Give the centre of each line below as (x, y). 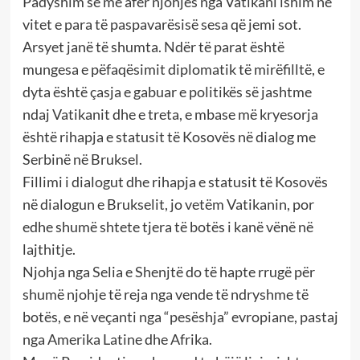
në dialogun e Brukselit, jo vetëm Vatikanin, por (168, 205)
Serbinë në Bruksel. (82, 160)
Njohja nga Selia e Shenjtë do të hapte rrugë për (168, 272)
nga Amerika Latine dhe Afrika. (117, 340)
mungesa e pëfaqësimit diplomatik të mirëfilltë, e (173, 70)
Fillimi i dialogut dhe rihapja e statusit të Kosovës (175, 182)
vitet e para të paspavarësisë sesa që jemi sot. (162, 25)
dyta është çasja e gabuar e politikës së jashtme (167, 92)
